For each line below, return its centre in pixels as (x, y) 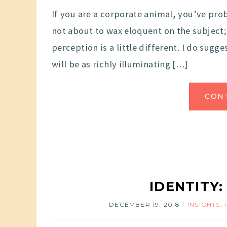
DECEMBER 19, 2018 (145, 204)
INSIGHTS (204, 204)
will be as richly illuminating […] (120, 64)
